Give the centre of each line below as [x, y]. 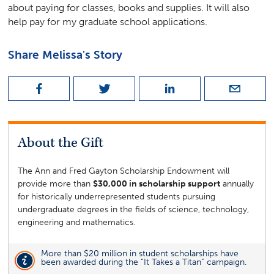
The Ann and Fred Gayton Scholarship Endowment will [124, 171]
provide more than [56, 183]
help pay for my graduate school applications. [108, 22]
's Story [103, 54]
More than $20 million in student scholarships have [139, 253]
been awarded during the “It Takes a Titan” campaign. [143, 262]
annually [237, 183]
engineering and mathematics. [77, 222]
